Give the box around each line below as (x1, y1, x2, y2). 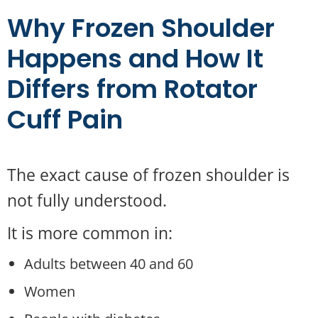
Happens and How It (7, 40, 263, 77)
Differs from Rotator (7, 71, 258, 107)
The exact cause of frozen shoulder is (7, 163, 290, 186)
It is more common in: (7, 221, 172, 244)
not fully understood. (7, 189, 167, 212)
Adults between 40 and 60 (24, 254, 193, 273)
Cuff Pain (7, 102, 123, 138)
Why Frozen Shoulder (7, 10, 275, 46)
